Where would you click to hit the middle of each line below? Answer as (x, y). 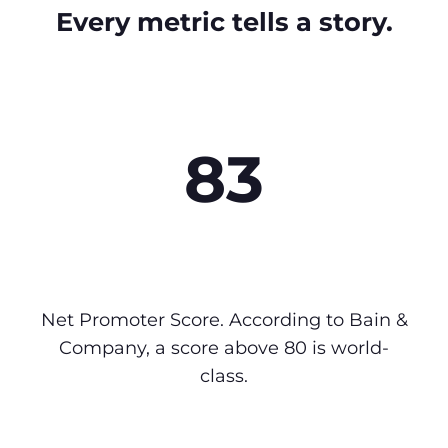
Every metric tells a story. (224, 22)
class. (224, 376)
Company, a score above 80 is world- (224, 348)
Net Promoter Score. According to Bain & (224, 320)
